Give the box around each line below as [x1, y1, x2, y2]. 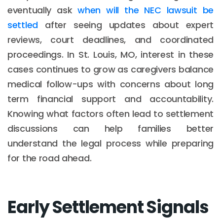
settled [7, 18, 38, 31]
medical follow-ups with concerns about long [7, 77, 214, 90]
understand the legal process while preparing [7, 137, 214, 149]
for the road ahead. [7, 151, 92, 164]
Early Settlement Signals [7, 194, 209, 219]
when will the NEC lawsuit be [77, 3, 214, 16]
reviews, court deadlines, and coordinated [7, 33, 214, 46]
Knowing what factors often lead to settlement [7, 107, 214, 120]
